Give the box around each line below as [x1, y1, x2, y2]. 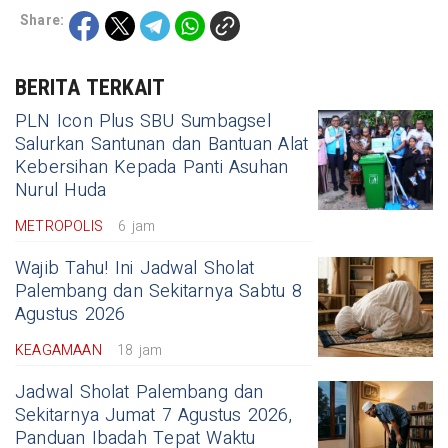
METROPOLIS [15, 215, 103, 237]
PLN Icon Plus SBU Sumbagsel [15, 107, 271, 135]
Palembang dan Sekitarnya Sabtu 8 [15, 277, 302, 305]
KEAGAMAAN [15, 339, 102, 361]
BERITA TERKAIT [15, 74, 166, 100]
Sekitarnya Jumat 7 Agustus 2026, [15, 401, 292, 429]
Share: [20, 9, 65, 31]
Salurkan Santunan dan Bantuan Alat [15, 130, 309, 158]
